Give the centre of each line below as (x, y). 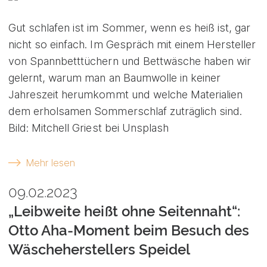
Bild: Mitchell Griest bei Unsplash (89, 128)
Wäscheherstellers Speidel (99, 250)
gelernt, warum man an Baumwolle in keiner (115, 78)
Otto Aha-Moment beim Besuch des (129, 231)
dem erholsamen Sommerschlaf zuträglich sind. (125, 111)
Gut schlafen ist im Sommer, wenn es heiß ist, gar (130, 28)
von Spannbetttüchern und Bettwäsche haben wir (130, 61)
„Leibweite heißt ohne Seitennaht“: (125, 212)
